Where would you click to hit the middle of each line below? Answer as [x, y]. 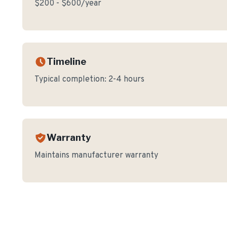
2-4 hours [126, 80]
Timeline [66, 62]
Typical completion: [71, 80]
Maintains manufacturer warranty [96, 156]
